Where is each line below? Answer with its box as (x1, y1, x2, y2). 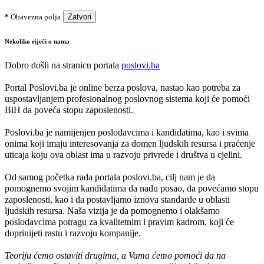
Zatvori (68, 12, 91, 22)
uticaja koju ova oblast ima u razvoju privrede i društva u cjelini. (5, 150, 242, 160)
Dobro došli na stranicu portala (5, 60, 121, 71)
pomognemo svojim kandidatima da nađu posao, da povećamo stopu (5, 183, 259, 194)
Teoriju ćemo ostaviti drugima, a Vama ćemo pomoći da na (5, 250, 226, 261)
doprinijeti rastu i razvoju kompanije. (5, 228, 141, 239)
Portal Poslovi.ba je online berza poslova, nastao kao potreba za (5, 82, 240, 93)
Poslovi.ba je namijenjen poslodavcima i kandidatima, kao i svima (5, 127, 249, 138)
